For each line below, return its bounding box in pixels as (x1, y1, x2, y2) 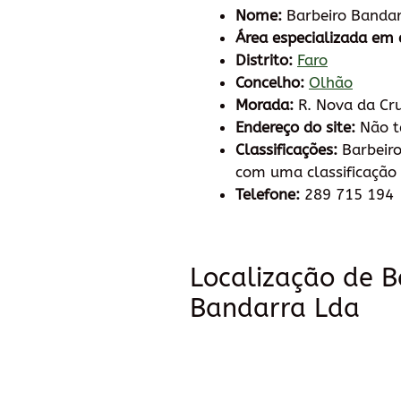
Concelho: (235, 73, 304, 91)
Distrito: (235, 50, 293, 69)
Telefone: (235, 184, 300, 203)
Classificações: (235, 140, 337, 158)
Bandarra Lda (190, 292, 360, 324)
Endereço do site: (235, 117, 355, 136)
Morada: (235, 95, 294, 114)
